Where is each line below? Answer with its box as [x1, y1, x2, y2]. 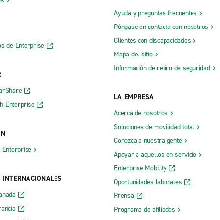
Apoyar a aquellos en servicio [114, 149, 196, 159]
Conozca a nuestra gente [114, 136, 182, 145]
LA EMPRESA [114, 92, 154, 102]
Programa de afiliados [114, 204, 175, 214]
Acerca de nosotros [114, 108, 168, 118]
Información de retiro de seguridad [114, 63, 210, 73]
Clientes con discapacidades [114, 35, 191, 45]
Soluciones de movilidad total [114, 122, 194, 132]
